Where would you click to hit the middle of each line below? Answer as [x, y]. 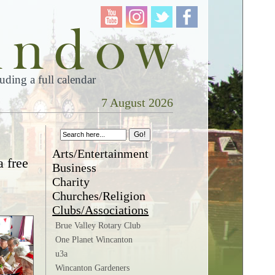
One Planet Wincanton [94, 240]
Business [75, 168]
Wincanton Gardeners [93, 268]
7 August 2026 [137, 103]
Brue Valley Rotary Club [98, 226]
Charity [71, 182]
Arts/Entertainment [101, 153]
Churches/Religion [99, 196]
